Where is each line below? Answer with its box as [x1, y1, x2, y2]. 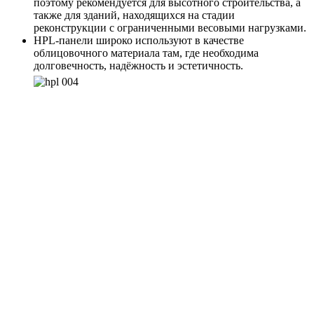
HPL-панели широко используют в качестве [34, 34, 244, 46]
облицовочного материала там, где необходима [34, 46, 259, 59]
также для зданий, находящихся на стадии [34, 8, 235, 21]
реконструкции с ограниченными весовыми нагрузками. [34, 21, 306, 34]
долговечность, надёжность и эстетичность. [34, 59, 243, 71]
